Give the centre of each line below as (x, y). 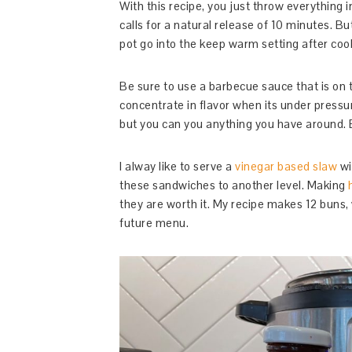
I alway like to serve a (177, 166)
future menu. (154, 222)
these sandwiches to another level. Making (234, 185)
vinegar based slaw (286, 166)
